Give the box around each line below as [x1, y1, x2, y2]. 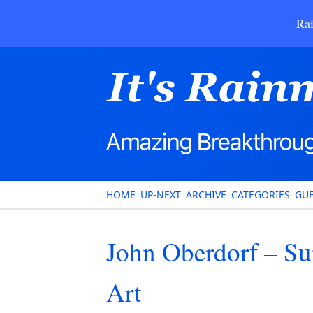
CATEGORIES [231, 188, 290, 201]
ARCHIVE [186, 188, 226, 201]
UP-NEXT [140, 188, 181, 201]
